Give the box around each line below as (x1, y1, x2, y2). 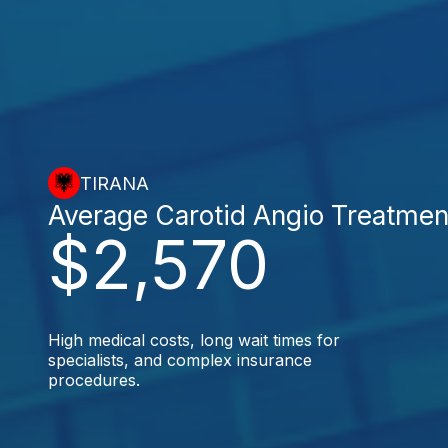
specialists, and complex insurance (48, 350, 312, 370)
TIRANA (80, 172, 149, 194)
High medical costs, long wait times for (48, 330, 340, 350)
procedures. (48, 370, 140, 390)
